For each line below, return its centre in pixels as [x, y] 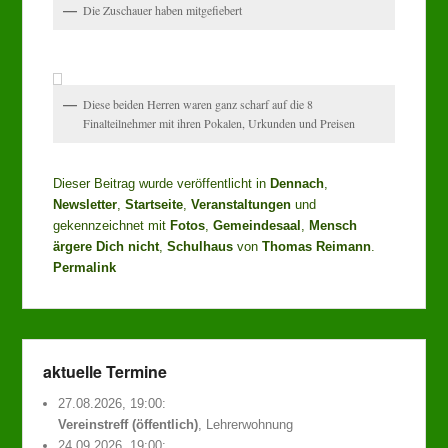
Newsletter [85, 204]
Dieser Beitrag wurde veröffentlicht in [162, 183]
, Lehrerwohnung [246, 424]
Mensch [333, 225]
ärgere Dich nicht [106, 246]
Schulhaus [200, 246]
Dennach [297, 183]
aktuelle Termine [105, 371]
